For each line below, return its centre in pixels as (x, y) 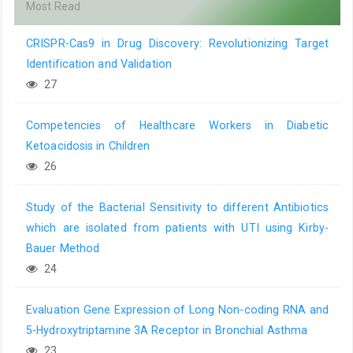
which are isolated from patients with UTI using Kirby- (177, 228)
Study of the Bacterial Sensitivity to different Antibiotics (177, 208)
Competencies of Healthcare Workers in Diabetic (177, 126)
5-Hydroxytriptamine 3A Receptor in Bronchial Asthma (167, 331)
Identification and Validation (99, 64)
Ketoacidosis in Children (88, 146)
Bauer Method (63, 249)
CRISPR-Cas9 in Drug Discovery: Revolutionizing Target (177, 44)
